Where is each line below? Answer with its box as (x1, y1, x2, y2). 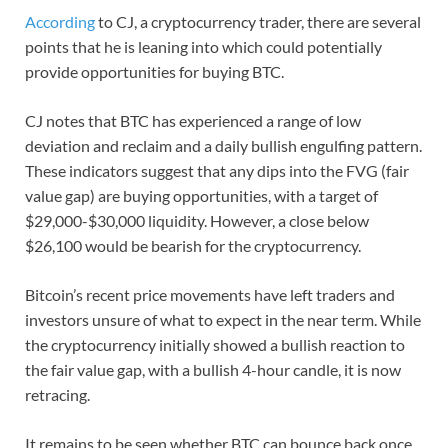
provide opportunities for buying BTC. (25, 61, 284, 81)
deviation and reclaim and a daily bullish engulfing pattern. (25, 135, 422, 155)
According (25, 11, 98, 31)
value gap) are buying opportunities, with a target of (25, 185, 378, 205)
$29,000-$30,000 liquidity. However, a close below (25, 210, 369, 230)
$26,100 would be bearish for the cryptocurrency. (25, 235, 364, 255)
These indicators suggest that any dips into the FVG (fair (25, 160, 409, 180)
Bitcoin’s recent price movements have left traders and (25, 284, 395, 304)
